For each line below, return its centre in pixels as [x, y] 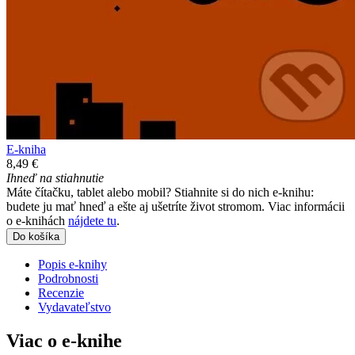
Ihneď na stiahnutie [55, 178]
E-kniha [26, 150]
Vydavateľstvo [74, 307]
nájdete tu [92, 221]
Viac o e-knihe [64, 341]
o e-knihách [37, 221]
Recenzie [61, 293]
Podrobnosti [68, 279]
